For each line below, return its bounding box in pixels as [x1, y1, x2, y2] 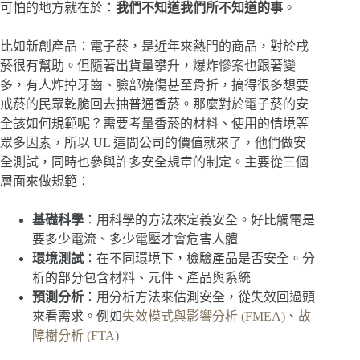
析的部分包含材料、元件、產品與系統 [32, 271, 251, 285]
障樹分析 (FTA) [32, 329, 119, 343]
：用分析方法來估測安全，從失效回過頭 [84, 290, 315, 305]
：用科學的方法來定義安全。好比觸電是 [84, 213, 315, 227]
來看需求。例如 [32, 309, 122, 324]
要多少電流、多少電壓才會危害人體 [32, 232, 238, 247]
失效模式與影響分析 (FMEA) [122, 309, 285, 324]
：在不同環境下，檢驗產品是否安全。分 [84, 252, 315, 266]
